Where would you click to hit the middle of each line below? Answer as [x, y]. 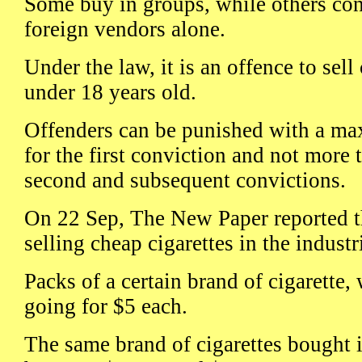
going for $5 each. [106, 307]
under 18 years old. [110, 93]
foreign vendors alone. [125, 29]
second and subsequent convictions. [185, 181]
